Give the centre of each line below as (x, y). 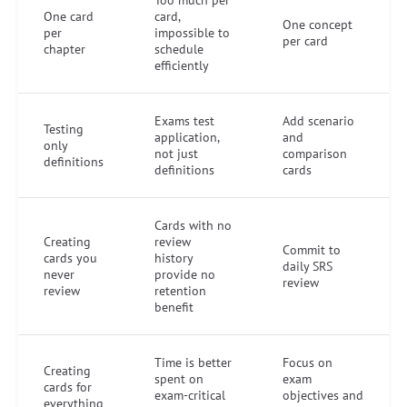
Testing (64, 129)
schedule (179, 49)
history (174, 258)
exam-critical (190, 395)
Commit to (312, 249)
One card (69, 16)
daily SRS (308, 266)
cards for (68, 387)
